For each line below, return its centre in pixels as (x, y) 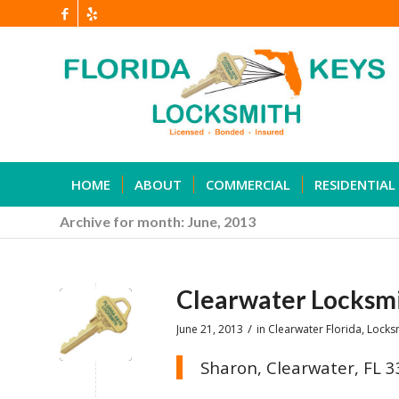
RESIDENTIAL (355, 184)
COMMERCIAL (248, 184)
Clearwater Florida (315, 329)
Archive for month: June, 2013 (158, 221)
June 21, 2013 (210, 329)
